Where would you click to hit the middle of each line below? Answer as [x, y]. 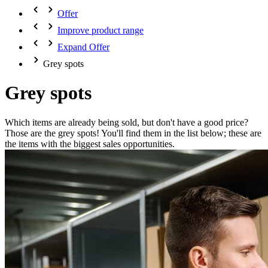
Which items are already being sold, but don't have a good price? [127, 122]
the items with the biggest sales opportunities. [90, 144]
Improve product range [100, 30]
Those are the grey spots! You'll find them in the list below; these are [133, 133]
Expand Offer [83, 47]
